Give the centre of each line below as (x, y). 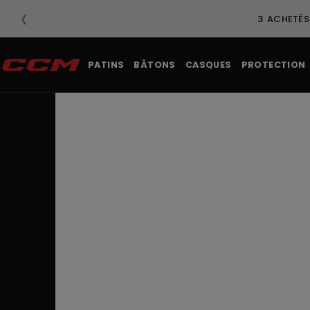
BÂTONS (155, 65)
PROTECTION (273, 65)
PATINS (106, 65)
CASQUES (208, 65)
